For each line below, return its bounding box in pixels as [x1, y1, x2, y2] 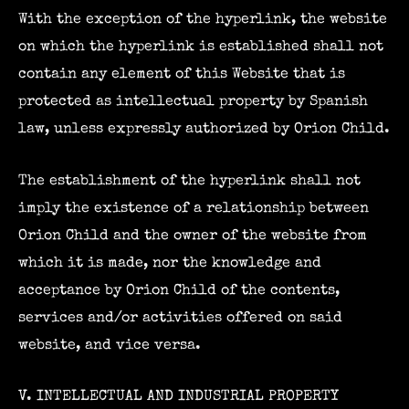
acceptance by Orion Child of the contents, [18, 282, 340, 299]
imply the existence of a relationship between [18, 200, 369, 216]
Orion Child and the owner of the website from [18, 227, 367, 244]
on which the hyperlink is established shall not [18, 39, 383, 56]
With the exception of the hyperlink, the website [18, 12, 387, 28]
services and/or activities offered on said [18, 309, 342, 326]
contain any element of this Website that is [18, 67, 345, 83]
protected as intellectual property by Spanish [18, 94, 368, 110]
